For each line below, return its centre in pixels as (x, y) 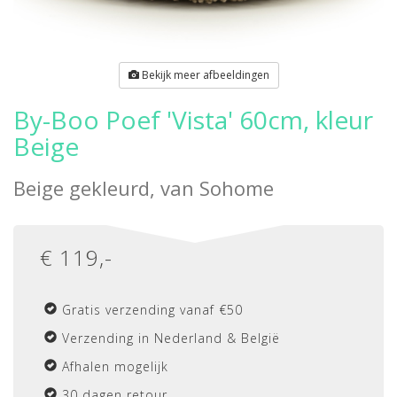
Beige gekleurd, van (106, 188)
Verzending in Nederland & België (171, 338)
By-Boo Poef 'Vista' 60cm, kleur (193, 120)
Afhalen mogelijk (115, 366)
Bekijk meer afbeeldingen (204, 75)
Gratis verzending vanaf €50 (152, 310)
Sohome (237, 188)
